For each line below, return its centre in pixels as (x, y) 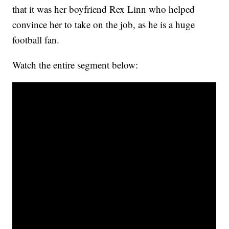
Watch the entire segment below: (75, 65)
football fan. (36, 40)
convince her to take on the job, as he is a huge (104, 25)
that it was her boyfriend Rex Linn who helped (104, 9)
